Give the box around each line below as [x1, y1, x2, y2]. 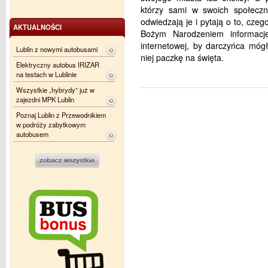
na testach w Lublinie [16, 69, 77, 79]
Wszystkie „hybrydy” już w [16, 85, 95, 95]
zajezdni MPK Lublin [16, 95, 74, 104]
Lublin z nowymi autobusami [16, 44, 98, 54]
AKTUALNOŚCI [13, 22, 62, 32]
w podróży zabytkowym [16, 120, 86, 129]
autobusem [16, 129, 48, 139]
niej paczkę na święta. [141, 51, 224, 63]
